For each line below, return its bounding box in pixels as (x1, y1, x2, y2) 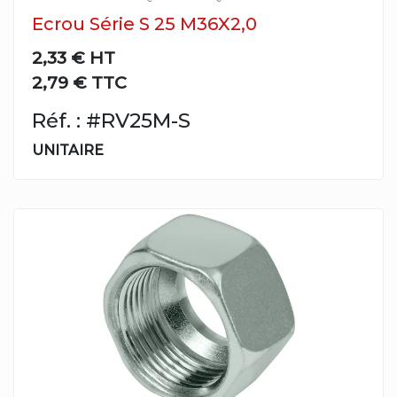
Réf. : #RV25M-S (32, 108, 191, 133)
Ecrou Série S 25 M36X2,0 (32, 13, 257, 35)
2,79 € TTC (32, 72, 127, 93)
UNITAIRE (32, 142, 104, 159)
